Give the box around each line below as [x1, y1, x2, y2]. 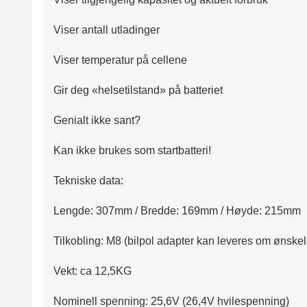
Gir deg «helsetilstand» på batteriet [53, 84, 223, 97]
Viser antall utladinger [53, 24, 160, 36]
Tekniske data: [53, 175, 123, 187]
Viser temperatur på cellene [53, 54, 187, 66]
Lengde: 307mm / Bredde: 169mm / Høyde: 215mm [53, 205, 301, 217]
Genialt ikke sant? [53, 114, 140, 127]
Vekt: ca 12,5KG [53, 265, 132, 278]
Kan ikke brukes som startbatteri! [53, 145, 211, 157]
